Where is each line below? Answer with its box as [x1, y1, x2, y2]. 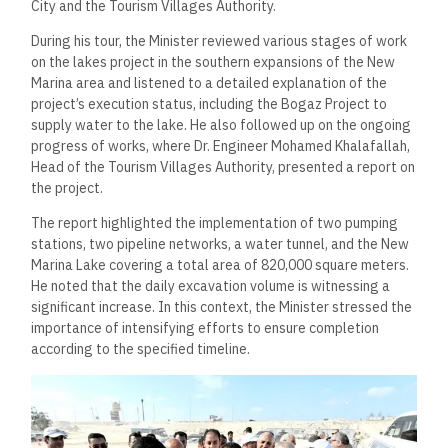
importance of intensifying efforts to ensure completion [31, 319, 380, 338]
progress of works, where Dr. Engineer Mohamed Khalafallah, [31, 137, 411, 156]
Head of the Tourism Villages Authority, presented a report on [31, 158, 416, 177]
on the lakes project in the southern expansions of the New [31, 53, 396, 72]
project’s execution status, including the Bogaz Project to [31, 95, 388, 114]
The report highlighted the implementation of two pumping [31, 214, 399, 233]
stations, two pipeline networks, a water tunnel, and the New [31, 235, 410, 254]
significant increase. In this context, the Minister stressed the [31, 298, 413, 317]
